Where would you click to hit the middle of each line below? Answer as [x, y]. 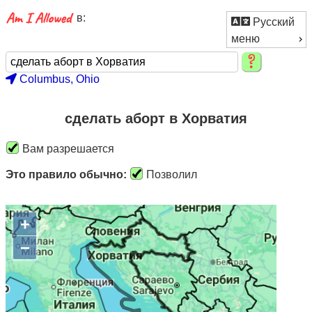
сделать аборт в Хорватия [156, 119]
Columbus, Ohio [60, 79]
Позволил [170, 175]
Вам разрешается [67, 149]
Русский [272, 22]
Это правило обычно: [66, 175]
